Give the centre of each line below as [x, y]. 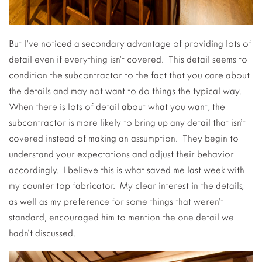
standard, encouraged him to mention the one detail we [121, 217]
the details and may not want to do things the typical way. [126, 91]
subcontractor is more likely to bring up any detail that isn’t [127, 123]
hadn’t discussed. [42, 233]
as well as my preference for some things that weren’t [116, 201]
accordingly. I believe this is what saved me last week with [127, 170]
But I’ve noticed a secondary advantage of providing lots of [130, 44]
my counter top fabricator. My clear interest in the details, [126, 186]
